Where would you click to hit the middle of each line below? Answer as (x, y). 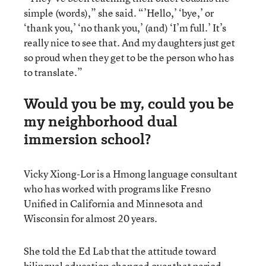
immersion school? (87, 139)
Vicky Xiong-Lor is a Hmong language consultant (131, 173)
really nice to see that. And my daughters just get (129, 42)
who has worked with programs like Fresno (117, 188)
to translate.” (53, 72)
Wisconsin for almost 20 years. (91, 218)
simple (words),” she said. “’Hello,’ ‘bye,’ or (119, 12)
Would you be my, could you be (129, 103)
